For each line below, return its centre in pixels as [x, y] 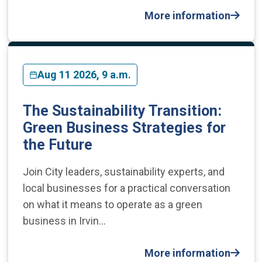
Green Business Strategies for [124, 127]
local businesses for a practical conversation [126, 188]
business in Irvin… [64, 220]
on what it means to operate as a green [112, 204]
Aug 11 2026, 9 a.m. [84, 74]
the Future [57, 144]
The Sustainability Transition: [122, 111]
